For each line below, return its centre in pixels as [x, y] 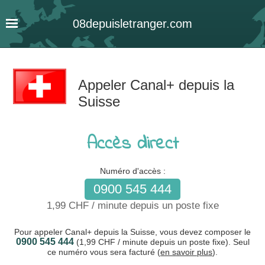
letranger [143, 24]
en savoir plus [186, 252]
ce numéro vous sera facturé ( [104, 252]
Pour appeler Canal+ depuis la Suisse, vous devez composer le [132, 232]
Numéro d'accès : [132, 171]
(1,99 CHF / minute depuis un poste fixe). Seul [161, 242]
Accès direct [132, 144]
